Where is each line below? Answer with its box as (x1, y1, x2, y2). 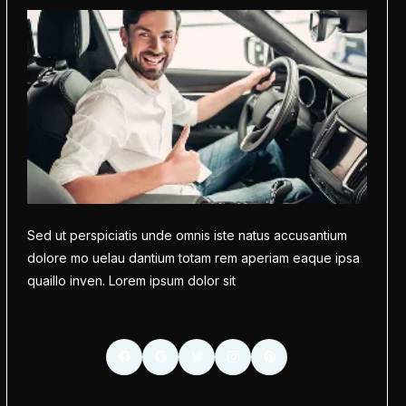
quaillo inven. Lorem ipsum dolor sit (26, 273, 236, 288)
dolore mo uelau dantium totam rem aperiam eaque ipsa (26, 250, 360, 266)
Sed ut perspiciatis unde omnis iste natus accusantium (26, 227, 347, 243)
